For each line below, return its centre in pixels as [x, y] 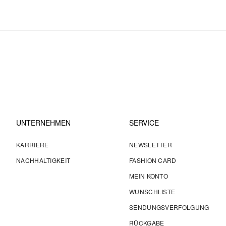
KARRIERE [33, 145]
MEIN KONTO [149, 176]
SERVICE [144, 123]
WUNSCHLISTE [152, 191]
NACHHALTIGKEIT [43, 160]
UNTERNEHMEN [43, 123]
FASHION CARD [153, 160]
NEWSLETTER [151, 145]
